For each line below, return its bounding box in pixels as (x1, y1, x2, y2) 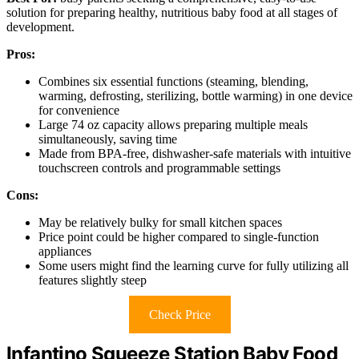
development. (6, 19, 75, 34)
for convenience (38, 103, 119, 117)
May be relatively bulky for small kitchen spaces (38, 215, 282, 229)
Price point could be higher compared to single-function (38, 229, 319, 244)
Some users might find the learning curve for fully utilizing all (38, 258, 349, 272)
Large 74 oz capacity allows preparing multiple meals (38, 117, 308, 131)
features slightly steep (38, 272, 147, 287)
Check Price (148, 307, 211, 321)
